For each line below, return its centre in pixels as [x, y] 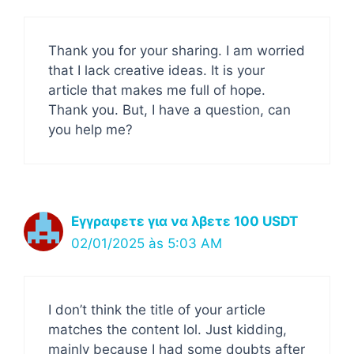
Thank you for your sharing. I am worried [177, 51]
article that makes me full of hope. [157, 90]
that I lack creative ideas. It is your [156, 70]
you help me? [90, 130]
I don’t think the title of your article [157, 309]
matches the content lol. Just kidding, [168, 329]
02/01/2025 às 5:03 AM [147, 243]
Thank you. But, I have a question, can [169, 110]
